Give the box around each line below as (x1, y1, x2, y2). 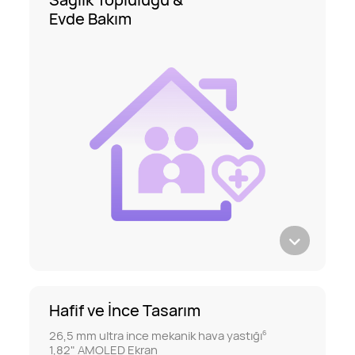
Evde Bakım (49, 8, 132, 30)
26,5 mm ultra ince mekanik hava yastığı (49, 327, 263, 344)
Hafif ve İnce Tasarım (49, 300, 201, 322)
